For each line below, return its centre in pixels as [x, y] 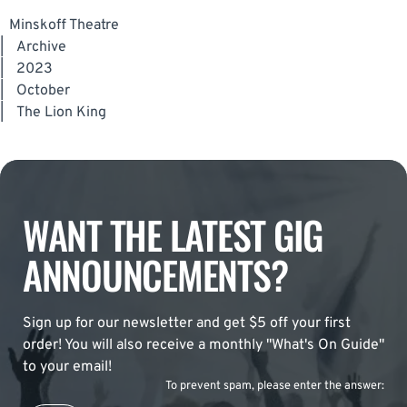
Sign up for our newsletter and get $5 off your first [187, 324]
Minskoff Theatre [64, 26]
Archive [41, 48]
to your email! [67, 367]
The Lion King [61, 113]
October [43, 91]
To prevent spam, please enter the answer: [275, 387]
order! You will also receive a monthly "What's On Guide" [203, 346]
